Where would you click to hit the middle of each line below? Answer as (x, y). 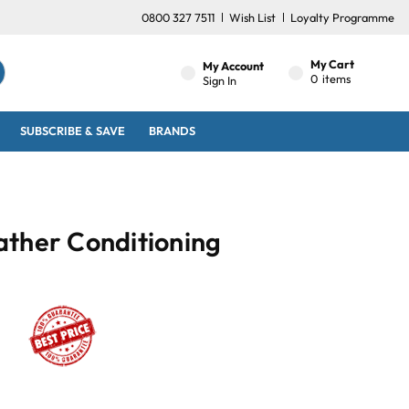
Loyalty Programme (342, 17)
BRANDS (172, 131)
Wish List (252, 17)
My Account (233, 65)
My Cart (333, 63)
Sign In (220, 80)
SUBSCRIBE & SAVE (73, 131)
